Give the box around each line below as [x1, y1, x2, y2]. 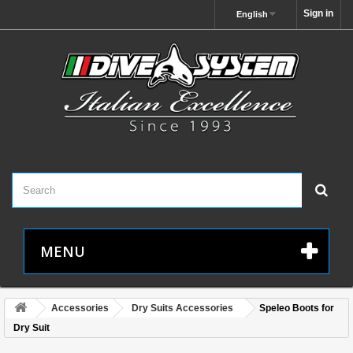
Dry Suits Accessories [132, 302, 233, 314]
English [236, 9, 268, 19]
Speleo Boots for [259, 302, 334, 314]
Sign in [303, 8, 333, 19]
